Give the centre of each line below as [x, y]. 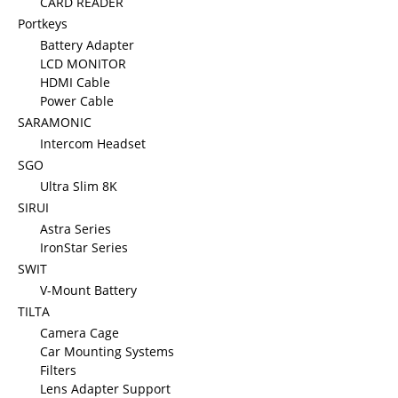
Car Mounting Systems [107, 351]
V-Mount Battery [88, 290]
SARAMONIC [55, 122]
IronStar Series [84, 247]
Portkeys [43, 24]
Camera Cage [80, 333]
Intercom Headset [93, 143]
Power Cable [77, 101]
